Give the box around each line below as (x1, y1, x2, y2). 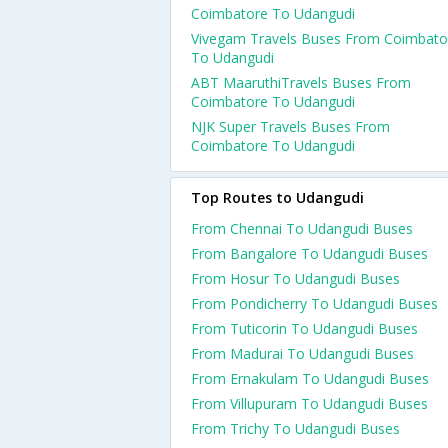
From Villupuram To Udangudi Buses (191, 394, 428, 413)
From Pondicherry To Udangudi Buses (191, 294, 438, 313)
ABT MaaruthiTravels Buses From (191, 73, 411, 92)
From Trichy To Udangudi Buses (191, 419, 400, 438)
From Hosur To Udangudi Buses (191, 269, 400, 288)
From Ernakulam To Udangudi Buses (191, 369, 429, 388)
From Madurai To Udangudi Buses (191, 344, 414, 363)
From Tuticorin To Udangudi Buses (191, 319, 418, 338)
